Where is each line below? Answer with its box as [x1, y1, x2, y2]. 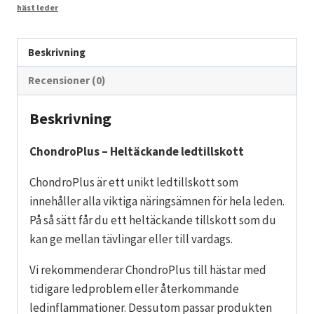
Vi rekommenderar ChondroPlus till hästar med [29, 261, 266, 278]
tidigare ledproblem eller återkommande [29, 280, 239, 296]
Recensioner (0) [28, 73, 106, 87]
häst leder [17, 1, 58, 13]
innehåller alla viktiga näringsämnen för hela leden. [29, 193, 285, 209]
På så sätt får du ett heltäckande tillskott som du [29, 212, 276, 228]
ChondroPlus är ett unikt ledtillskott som [29, 174, 238, 190]
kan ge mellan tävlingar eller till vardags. [29, 231, 233, 247]
